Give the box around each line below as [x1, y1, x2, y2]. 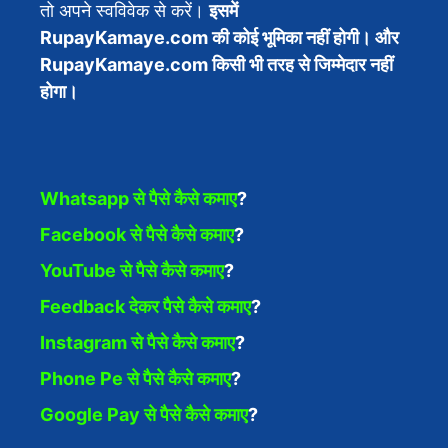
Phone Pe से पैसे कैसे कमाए [40, 368, 231, 389]
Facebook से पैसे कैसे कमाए [40, 224, 234, 245]
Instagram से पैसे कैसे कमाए [40, 332, 235, 353]
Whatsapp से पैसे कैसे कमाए [40, 188, 237, 209]
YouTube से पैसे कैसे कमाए [40, 260, 224, 281]
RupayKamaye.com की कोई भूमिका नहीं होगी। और [40, 27, 399, 48]
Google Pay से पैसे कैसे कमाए [40, 404, 248, 425]
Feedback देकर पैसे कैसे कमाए [40, 296, 251, 317]
